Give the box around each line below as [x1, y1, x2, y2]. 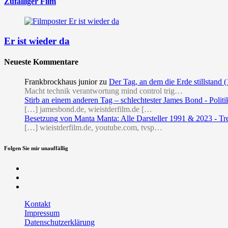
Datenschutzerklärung [24, 218, 95, 227]
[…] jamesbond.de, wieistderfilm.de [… [24, 105, 152, 114]
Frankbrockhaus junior [24, 77, 97, 87]
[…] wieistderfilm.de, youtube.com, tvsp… [24, 123, 162, 132]
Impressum [24, 209, 60, 218]
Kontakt [24, 199, 50, 209]
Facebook [24, 163, 55, 173]
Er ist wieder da [4, 35, 70, 46]
